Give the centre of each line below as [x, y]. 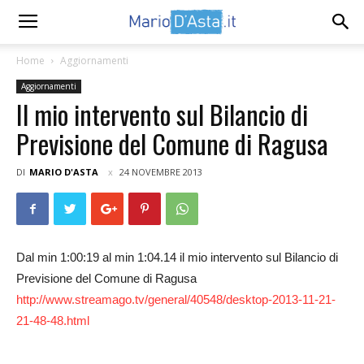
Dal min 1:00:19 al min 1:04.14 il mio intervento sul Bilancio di [177, 257]
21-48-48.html [53, 321]
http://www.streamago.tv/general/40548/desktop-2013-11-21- [176, 299]
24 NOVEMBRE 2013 [161, 172]
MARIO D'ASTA [64, 172]
